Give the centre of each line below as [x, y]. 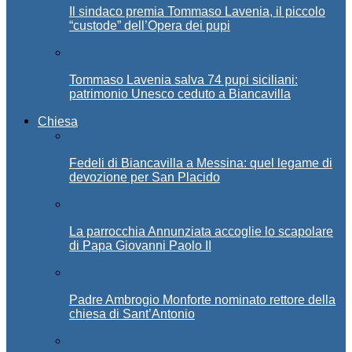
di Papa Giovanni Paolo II [140, 246]
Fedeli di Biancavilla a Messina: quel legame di [201, 163]
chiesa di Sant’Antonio [132, 314]
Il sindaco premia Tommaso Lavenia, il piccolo [197, 12]
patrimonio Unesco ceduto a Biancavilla [180, 94]
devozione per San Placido [145, 178]
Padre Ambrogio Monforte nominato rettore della [202, 300]
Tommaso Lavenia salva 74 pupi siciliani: [183, 80]
